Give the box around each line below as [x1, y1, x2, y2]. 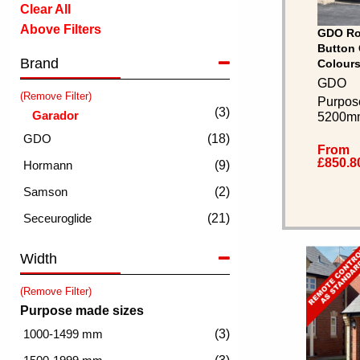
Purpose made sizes [20, 304, 144, 317]
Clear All [20, 2, 71, 16]
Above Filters [20, 22, 101, 36]
